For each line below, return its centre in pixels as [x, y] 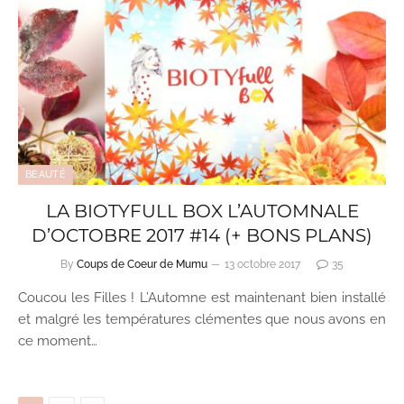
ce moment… [58, 341]
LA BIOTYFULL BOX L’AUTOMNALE [202, 211]
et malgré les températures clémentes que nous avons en [202, 319]
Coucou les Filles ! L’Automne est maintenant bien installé [202, 298]
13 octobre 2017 [262, 264]
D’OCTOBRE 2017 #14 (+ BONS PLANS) [202, 235]
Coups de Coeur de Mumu [142, 264]
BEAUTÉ [46, 174]
